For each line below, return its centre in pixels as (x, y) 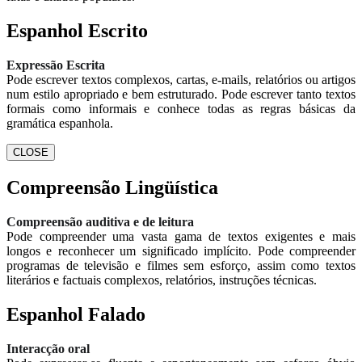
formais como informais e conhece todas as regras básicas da (181, 109)
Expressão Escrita (56, 65)
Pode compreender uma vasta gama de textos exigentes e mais (181, 236)
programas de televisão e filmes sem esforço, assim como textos (181, 265)
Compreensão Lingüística (112, 187)
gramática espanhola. (60, 123)
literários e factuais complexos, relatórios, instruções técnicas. (162, 280)
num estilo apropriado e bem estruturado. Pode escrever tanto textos (181, 94)
